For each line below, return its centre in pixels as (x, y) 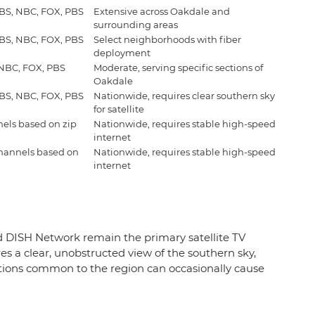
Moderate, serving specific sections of (178, 67)
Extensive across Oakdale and (162, 11)
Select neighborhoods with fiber (167, 39)
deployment (122, 52)
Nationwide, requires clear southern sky (184, 95)
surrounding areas (136, 24)
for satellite (119, 109)
